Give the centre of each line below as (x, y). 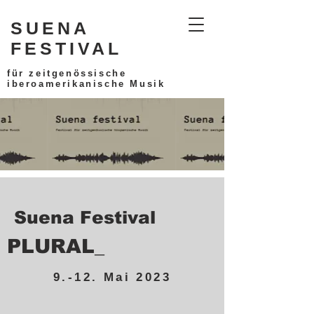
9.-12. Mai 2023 (112, 277)
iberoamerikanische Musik (86, 84)
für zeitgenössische (67, 73)
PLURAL (51, 246)
